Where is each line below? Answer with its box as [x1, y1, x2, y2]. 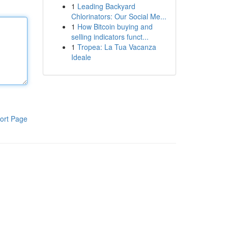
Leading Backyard [77, 1, 135, 11]
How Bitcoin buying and [77, 21, 153, 32]
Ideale [71, 52, 91, 62]
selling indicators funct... [71, 32, 149, 42]
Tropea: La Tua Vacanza [77, 42, 156, 52]
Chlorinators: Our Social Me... [71, 11, 166, 21]
